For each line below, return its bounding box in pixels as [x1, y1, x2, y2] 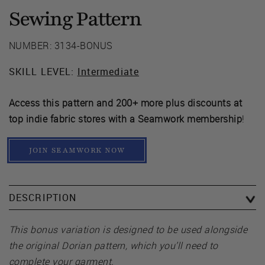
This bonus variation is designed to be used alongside [9, 222, 248, 236]
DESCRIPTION [9, 190, 77, 204]
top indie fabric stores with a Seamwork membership [9, 112, 243, 125]
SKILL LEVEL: [9, 64, 77, 78]
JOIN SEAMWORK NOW [28, 145, 125, 155]
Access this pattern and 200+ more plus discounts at [9, 96, 243, 109]
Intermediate [77, 64, 140, 78]
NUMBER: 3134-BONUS [9, 38, 113, 52]
